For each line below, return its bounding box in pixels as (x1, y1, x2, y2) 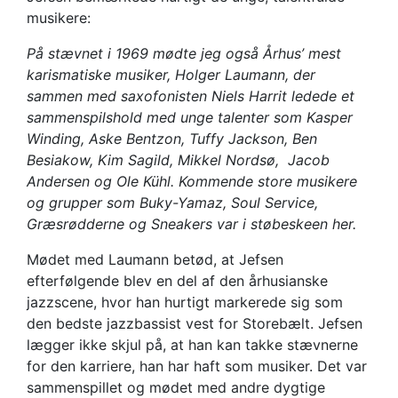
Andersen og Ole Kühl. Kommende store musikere (27, 171, 357, 190)
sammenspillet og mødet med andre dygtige (27, 378, 325, 396)
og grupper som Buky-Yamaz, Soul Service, (27, 193, 318, 211)
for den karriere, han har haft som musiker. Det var (27, 356, 367, 375)
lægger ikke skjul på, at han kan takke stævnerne (27, 335, 358, 354)
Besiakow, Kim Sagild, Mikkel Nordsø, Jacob (27, 150, 330, 169)
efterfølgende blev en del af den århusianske (27, 271, 328, 290)
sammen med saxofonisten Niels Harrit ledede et (27, 86, 354, 105)
